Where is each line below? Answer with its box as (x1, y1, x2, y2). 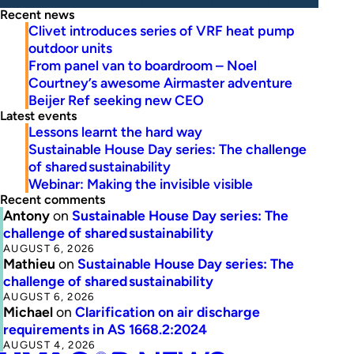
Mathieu (3, 255, 55, 273)
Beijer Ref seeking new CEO (28, 92, 204, 109)
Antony (3, 207, 50, 224)
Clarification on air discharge (75, 303, 260, 321)
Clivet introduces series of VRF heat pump (28, 22, 295, 40)
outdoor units (28, 40, 112, 57)
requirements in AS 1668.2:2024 (3, 321, 207, 338)
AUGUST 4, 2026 (3, 338, 96, 352)
